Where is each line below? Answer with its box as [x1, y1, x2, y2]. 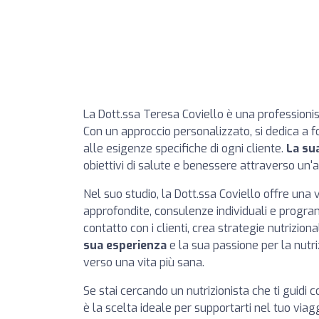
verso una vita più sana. [83, 255, 204, 270]
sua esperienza [83, 238, 167, 253]
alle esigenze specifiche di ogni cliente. [83, 141, 286, 156]
